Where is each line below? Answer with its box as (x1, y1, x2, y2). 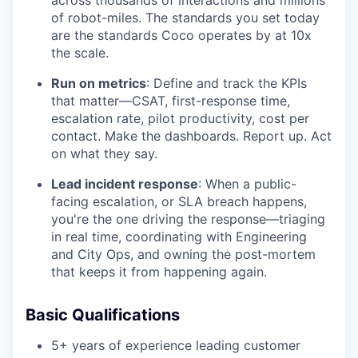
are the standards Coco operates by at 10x (51, 27, 312, 43)
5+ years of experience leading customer (51, 337, 300, 353)
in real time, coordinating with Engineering (51, 229, 307, 245)
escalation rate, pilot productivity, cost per (51, 110, 309, 126)
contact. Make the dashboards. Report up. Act (51, 128, 332, 144)
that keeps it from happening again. (51, 264, 267, 280)
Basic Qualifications (26, 305, 180, 324)
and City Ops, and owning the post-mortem (51, 246, 316, 262)
